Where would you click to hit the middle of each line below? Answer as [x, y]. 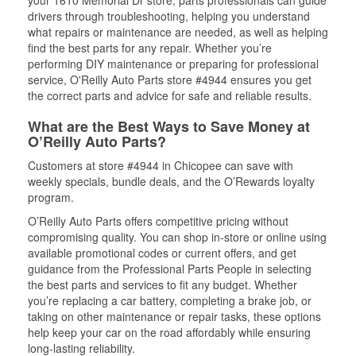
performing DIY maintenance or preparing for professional [173, 64]
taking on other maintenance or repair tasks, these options [174, 316]
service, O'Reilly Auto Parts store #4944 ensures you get [170, 79]
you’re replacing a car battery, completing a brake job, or [170, 300]
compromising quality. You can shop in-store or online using [177, 237]
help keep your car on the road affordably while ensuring [169, 332]
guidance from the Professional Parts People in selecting [170, 269]
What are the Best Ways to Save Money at [169, 126]
